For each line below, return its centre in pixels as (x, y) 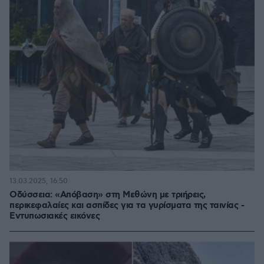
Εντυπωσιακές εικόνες (55, 216)
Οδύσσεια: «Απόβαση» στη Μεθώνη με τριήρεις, (108, 195)
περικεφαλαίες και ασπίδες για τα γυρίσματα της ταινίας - (127, 206)
